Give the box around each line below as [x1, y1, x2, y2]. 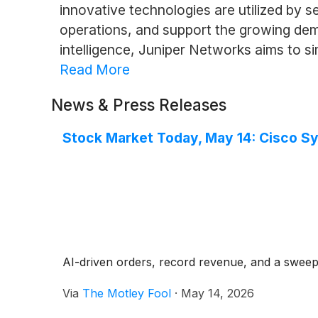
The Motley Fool [82, 285, 171, 300]
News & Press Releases [51, 94, 226, 114]
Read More [59, 60, 130, 78]
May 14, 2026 [181, 285, 254, 300]
